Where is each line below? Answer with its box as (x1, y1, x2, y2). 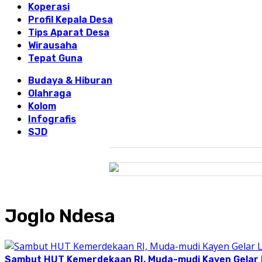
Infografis (28, 113, 76, 125)
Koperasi (28, 1, 70, 12)
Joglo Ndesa (5, 205, 115, 227)
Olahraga (28, 88, 71, 99)
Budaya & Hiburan (28, 75, 112, 86)
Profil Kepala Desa (28, 14, 113, 25)
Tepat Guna (28, 53, 82, 64)
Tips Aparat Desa (28, 27, 109, 38)
